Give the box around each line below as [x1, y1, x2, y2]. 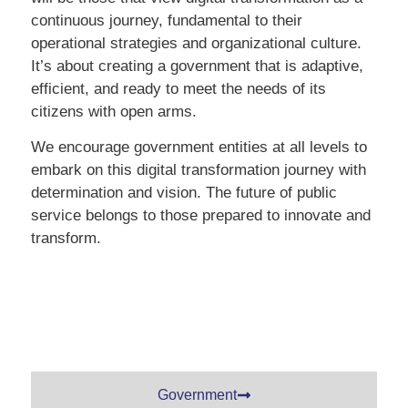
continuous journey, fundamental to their [31, 11, 302, 29]
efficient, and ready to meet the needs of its [31, 79, 326, 97]
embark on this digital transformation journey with [31, 161, 366, 179]
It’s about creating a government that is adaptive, [31, 56, 363, 75]
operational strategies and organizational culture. [31, 34, 362, 52]
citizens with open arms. [31, 102, 197, 120]
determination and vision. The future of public [31, 184, 337, 202]
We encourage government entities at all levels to [31, 138, 367, 157]
